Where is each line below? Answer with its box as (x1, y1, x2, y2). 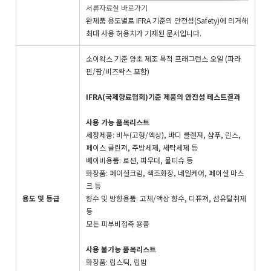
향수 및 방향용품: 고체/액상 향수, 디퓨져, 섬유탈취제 (86, 192, 246, 203)
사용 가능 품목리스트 (86, 116, 149, 127)
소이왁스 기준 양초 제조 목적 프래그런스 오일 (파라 (86, 53, 241, 64)
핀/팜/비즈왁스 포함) (86, 65, 149, 76)
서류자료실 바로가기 (86, 2, 148, 13)
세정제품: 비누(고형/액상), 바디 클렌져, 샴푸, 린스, (86, 129, 241, 140)
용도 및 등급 (22, 192, 59, 203)
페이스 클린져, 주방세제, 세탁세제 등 (86, 142, 198, 152)
